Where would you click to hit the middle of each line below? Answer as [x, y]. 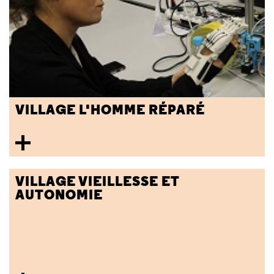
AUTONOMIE [59, 195]
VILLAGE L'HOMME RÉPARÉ [110, 110]
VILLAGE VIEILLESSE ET [97, 181]
